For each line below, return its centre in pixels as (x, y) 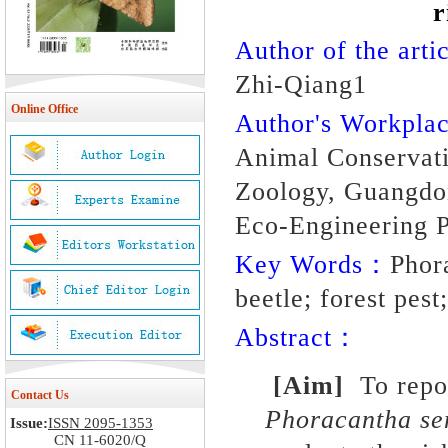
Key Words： (312, 264)
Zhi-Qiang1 (301, 84)
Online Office (44, 109)
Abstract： (297, 337)
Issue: (29, 423)
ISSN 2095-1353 (100, 423)
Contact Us (40, 395)
